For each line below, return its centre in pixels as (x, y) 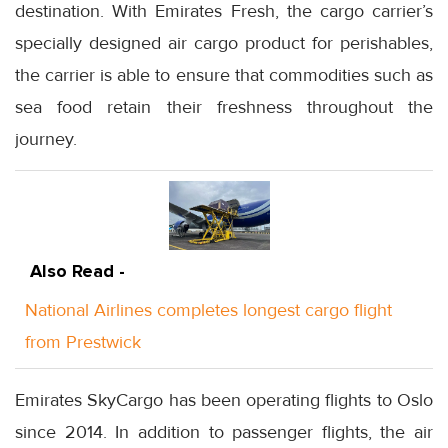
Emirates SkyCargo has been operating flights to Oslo (224, 399)
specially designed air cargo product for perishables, (224, 42)
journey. (46, 138)
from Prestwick (83, 341)
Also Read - (77, 270)
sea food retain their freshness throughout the (224, 106)
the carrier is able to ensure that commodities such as (224, 74)
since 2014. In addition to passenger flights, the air (224, 431)
